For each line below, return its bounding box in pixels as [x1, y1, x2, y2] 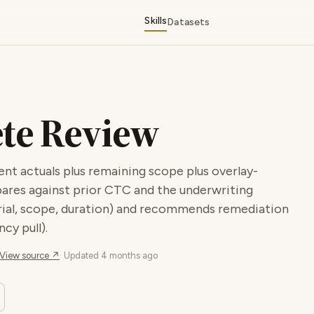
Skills [144, 15, 168, 27]
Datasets [167, 16, 210, 28]
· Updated [60, 250, 101, 261]
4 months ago [101, 250, 158, 261]
